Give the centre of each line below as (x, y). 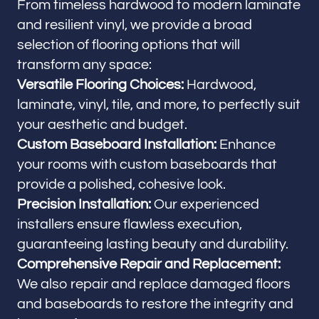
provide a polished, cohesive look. (121, 184)
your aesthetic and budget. (102, 125)
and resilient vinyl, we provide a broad (135, 25)
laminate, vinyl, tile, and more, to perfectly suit (159, 105)
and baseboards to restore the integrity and (155, 304)
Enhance (246, 145)
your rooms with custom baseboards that (147, 164)
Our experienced (205, 204)
